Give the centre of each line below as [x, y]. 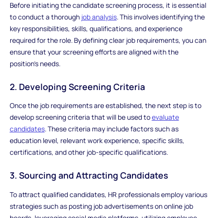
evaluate [165, 117]
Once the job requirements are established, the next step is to [105, 106]
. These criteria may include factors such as [111, 129]
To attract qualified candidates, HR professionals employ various [108, 194]
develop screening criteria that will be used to [81, 117]
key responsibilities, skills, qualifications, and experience [96, 29]
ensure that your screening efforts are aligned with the [94, 52]
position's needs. [35, 64]
